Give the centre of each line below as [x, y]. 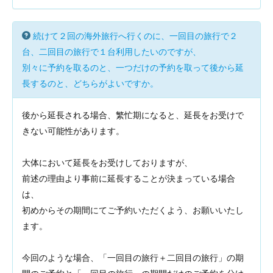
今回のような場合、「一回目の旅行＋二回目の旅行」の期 [133, 258]
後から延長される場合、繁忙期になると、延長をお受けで [133, 115]
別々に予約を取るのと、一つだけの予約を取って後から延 [133, 68]
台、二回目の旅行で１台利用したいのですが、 [112, 52]
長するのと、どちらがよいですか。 [90, 83]
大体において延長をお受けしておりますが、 [107, 163]
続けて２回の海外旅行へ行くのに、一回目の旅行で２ [135, 36]
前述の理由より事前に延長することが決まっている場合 [129, 179]
